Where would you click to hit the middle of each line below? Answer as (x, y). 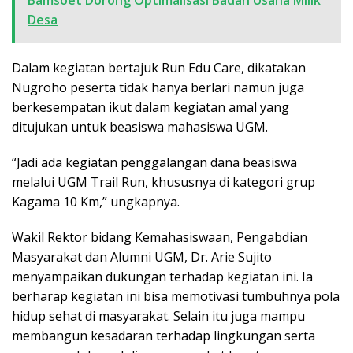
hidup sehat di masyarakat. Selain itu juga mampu (158, 316)
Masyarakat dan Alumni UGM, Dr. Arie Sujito (142, 256)
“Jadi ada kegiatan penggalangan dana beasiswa (154, 162)
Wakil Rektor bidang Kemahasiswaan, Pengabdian (160, 237)
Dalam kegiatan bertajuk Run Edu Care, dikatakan (159, 67)
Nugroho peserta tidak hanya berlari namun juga (158, 87)
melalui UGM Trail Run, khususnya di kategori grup (163, 182)
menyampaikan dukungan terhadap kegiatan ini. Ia (162, 276)
